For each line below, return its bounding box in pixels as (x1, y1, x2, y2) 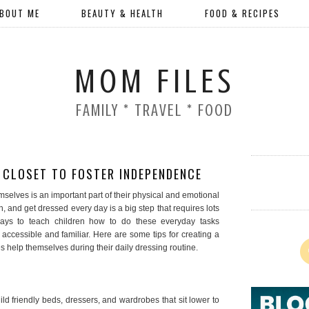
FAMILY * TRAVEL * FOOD (76, 101, 233, 121)
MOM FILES (74, 62, 235, 101)
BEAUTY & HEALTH (81, 6, 163, 20)
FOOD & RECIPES (204, 6, 280, 20)
